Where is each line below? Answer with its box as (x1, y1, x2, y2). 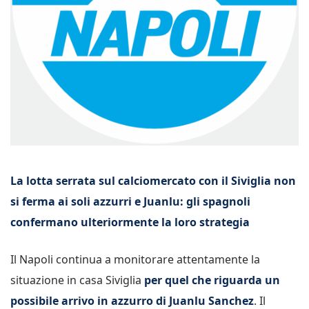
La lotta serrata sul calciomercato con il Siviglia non (10, 173, 296, 188)
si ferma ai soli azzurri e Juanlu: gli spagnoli (10, 194, 250, 209)
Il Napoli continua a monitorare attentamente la (10, 252, 260, 267)
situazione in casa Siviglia (10, 272, 141, 288)
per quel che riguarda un (141, 272, 280, 288)
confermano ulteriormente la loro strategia (10, 215, 250, 230)
